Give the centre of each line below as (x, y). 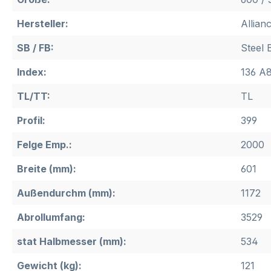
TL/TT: (34, 96)
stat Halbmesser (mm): (72, 242)
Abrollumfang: (51, 217)
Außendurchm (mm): (66, 193)
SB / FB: (35, 48)
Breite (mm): (47, 169)
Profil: (31, 121)
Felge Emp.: (44, 145)
